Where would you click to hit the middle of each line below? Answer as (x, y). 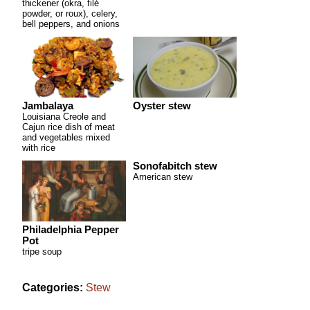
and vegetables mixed (66, 137)
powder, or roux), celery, (70, 13)
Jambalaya (48, 106)
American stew (163, 177)
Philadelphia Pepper (71, 230)
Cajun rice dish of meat (69, 127)
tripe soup (42, 252)
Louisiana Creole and (64, 117)
